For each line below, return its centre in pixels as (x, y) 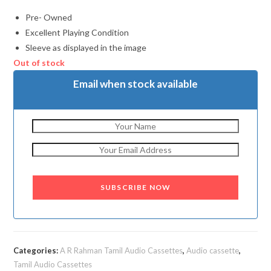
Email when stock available (135, 83)
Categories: (37, 250)
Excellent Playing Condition (77, 32)
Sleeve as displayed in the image (86, 47)
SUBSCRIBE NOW (135, 187)
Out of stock (39, 62)
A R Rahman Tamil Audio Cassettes (122, 250)
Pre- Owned (49, 17)
